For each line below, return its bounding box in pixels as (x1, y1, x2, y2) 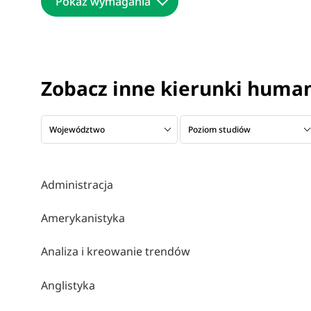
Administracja (40, 176, 113, 192)
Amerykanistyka (40, 210, 125, 226)
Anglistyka (40, 277, 95, 293)
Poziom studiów (188, 123, 251, 135)
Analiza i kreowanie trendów (40, 244, 190, 260)
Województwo (49, 123, 105, 135)
